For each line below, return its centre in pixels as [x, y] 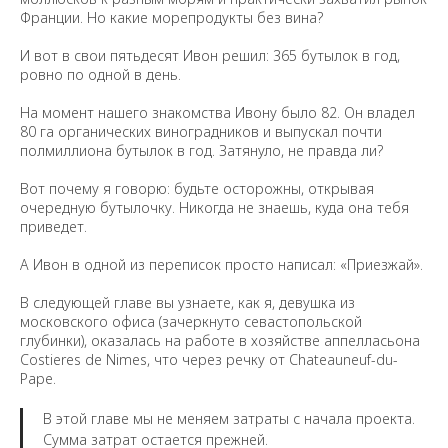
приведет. [53, 226]
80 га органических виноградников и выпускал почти [201, 131]
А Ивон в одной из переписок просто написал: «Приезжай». [221, 264]
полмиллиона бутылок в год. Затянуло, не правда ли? [201, 150]
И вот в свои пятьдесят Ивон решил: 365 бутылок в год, [210, 55]
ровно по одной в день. [100, 74]
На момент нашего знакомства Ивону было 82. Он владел [217, 112]
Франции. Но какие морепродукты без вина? [171, 17]
